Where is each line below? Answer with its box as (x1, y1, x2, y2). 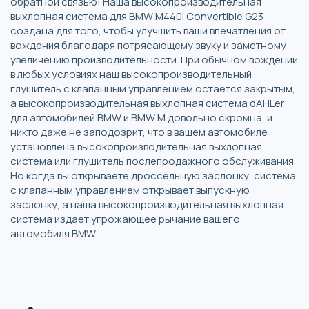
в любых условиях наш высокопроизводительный (10, 66, 252, 81)
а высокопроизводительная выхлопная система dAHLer (10, 95, 284, 110)
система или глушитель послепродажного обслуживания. (10, 153, 296, 168)
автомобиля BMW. (10, 226, 97, 241)
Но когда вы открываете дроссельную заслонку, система (10, 168, 296, 183)
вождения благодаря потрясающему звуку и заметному (10, 37, 286, 52)
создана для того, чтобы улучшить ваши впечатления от (10, 23, 286, 38)
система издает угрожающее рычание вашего (10, 211, 240, 226)
